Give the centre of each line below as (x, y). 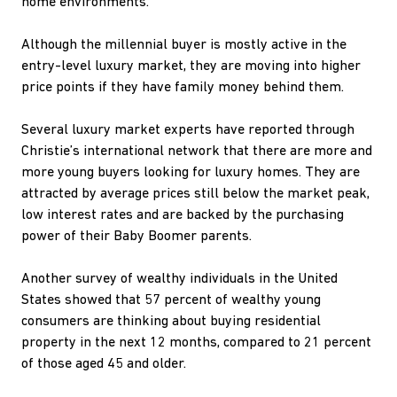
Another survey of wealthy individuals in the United (179, 279)
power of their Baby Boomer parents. (138, 237)
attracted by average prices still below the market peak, (195, 194)
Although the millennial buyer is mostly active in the (184, 45)
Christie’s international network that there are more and (197, 152)
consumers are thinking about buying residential (171, 322)
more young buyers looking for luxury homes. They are (191, 173)
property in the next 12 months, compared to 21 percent (196, 343)
